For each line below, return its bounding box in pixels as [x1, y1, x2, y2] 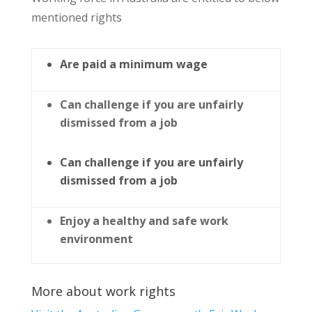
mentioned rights [31, 10, 122, 25]
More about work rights [31, 283, 175, 299]
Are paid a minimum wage [59, 56, 208, 72]
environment [59, 231, 133, 247]
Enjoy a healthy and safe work [59, 213, 228, 228]
